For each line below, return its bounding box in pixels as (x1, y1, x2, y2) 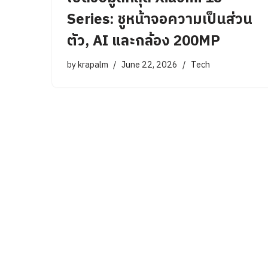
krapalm (78, 58, 108, 73)
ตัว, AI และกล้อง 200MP (67, 29, 220, 54)
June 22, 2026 (121, 58, 178, 73)
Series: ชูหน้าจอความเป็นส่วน (67, 8, 252, 32)
